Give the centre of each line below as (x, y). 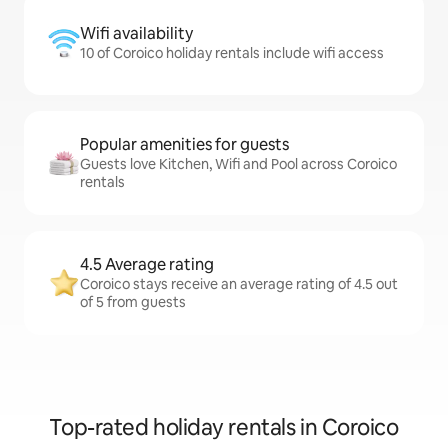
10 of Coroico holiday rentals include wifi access (232, 53)
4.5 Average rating (147, 265)
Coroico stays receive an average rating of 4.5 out (239, 284)
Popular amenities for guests (184, 145)
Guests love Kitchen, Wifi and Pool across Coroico (238, 164)
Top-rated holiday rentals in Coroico (224, 428)
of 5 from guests (133, 302)
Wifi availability (136, 34)
